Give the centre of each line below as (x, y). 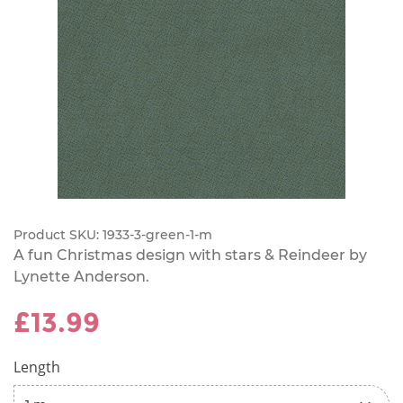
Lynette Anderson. (81, 276)
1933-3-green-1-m (157, 234)
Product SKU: (58, 234)
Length (37, 367)
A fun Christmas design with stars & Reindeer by (190, 255)
